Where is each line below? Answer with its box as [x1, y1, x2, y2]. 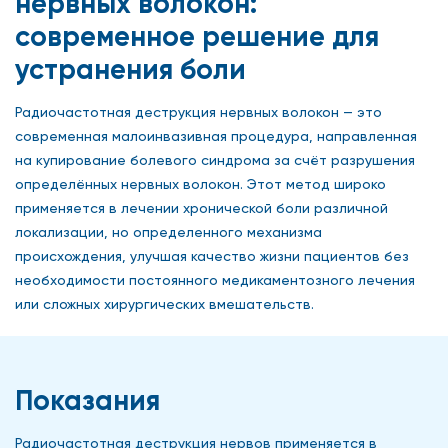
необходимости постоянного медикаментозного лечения [15, 271, 415, 288]
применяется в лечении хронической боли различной [15, 199, 388, 216]
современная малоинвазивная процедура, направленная [15, 127, 417, 144]
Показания [15, 383, 160, 417]
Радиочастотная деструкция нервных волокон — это [15, 103, 382, 120]
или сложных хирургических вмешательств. [15, 295, 314, 312]
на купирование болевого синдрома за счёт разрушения [15, 151, 415, 168]
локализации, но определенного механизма [15, 223, 322, 240]
